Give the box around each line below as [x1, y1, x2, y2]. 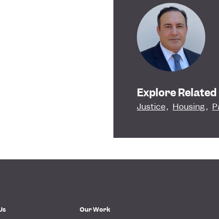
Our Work [79, 205, 110, 214]
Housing [173, 101, 205, 112]
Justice [137, 101, 165, 112]
